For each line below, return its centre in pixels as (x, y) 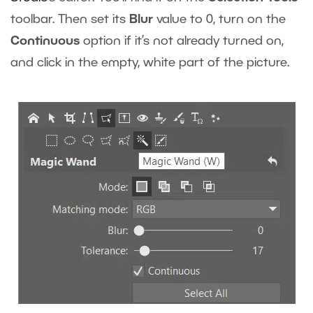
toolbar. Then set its (70, 20)
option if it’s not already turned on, (183, 42)
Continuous (47, 42)
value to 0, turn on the (219, 20)
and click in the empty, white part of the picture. (150, 63)
